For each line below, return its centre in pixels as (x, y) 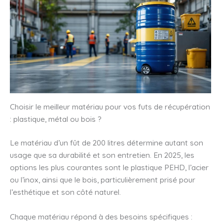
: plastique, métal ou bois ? (56, 119)
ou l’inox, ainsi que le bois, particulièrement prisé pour (103, 180)
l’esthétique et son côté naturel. (65, 192)
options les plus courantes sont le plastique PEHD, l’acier (109, 167)
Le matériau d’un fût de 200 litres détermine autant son (107, 143)
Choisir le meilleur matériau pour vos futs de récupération (110, 107)
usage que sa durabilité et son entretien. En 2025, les (102, 155)
